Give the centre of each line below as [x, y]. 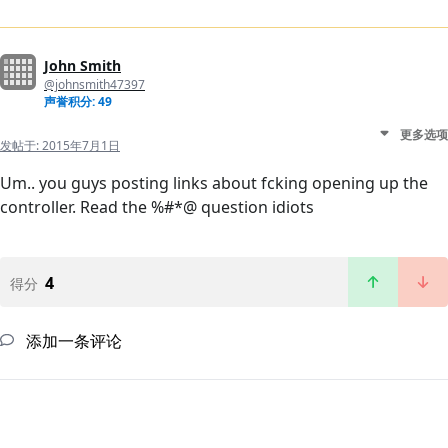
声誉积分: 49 [78, 101]
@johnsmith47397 [94, 84]
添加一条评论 [72, 340]
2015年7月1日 [81, 145]
